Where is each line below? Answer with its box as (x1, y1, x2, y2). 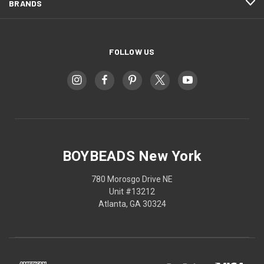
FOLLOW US (109, 46, 155, 57)
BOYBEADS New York (62, 147, 202, 164)
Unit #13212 (109, 186, 155, 196)
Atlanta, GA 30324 (98, 199, 166, 209)
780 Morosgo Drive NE (91, 174, 173, 184)
